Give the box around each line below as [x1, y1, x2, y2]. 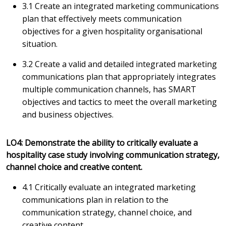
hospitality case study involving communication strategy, [6, 149, 219, 160]
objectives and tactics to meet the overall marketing [22, 96, 217, 107]
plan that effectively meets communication [22, 13, 182, 24]
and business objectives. [22, 109, 114, 120]
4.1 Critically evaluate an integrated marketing [22, 182, 196, 193]
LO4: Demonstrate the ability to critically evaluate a [6, 137, 198, 148]
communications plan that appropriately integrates [22, 71, 216, 82]
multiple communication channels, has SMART [22, 84, 196, 95]
